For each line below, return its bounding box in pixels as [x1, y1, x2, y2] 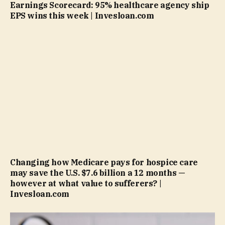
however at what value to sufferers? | [10, 178, 162, 189]
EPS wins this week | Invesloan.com [10, 10, 154, 21]
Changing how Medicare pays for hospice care [10, 157, 198, 168]
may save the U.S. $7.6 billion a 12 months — [10, 168, 185, 178]
